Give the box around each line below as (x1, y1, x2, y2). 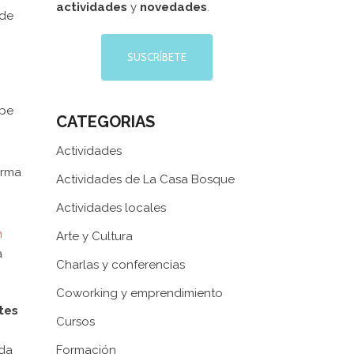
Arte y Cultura (56, 229, 133, 243)
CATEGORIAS (56, 112, 155, 131)
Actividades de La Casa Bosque (56, 172, 235, 186)
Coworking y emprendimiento (56, 286, 223, 300)
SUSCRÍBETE (127, 51, 186, 63)
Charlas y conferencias (56, 258, 185, 272)
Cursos (56, 314, 95, 329)
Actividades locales (56, 201, 166, 215)
